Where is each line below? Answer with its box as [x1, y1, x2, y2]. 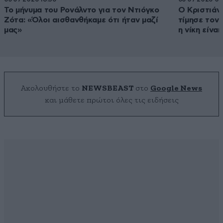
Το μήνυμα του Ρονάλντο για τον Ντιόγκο [4, 6, 159, 14]
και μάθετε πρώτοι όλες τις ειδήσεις [44, 96, 179, 105]
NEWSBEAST [82, 84, 133, 93]
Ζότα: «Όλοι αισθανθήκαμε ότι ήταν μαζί [4, 16, 158, 24]
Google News [150, 84, 202, 93]
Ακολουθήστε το [21, 84, 82, 93]
